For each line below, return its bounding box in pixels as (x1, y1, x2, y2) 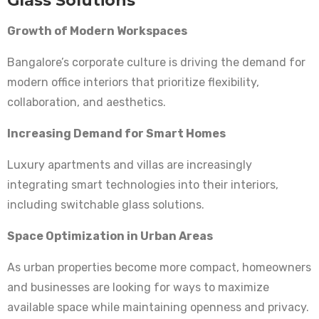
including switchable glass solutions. (7, 198, 204, 212)
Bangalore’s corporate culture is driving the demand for (7, 56, 305, 70)
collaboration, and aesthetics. (7, 95, 166, 110)
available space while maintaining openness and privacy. (7, 300, 309, 315)
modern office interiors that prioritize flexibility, (7, 75, 259, 90)
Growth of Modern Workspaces (7, 24, 187, 38)
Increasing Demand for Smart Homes (7, 127, 226, 141)
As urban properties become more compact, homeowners (7, 261, 311, 275)
